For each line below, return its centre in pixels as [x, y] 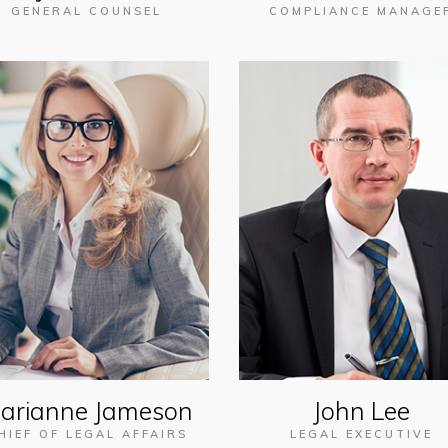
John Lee [361, 410]
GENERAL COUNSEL [86, 10]
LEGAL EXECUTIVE [361, 433]
